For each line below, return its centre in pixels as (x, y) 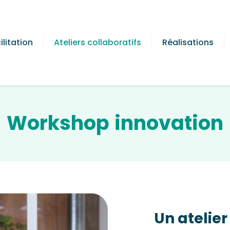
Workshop (58, 123)
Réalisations (188, 42)
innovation (169, 123)
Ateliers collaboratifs (98, 42)
